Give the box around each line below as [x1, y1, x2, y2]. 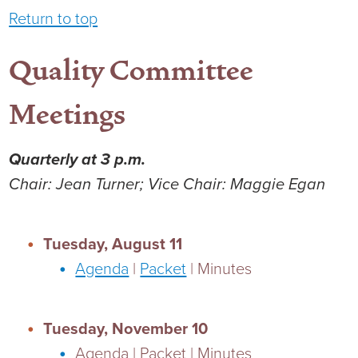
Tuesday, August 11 [43, 234, 183, 254]
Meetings [9, 97, 126, 133]
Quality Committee [9, 53, 254, 89]
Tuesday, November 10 [43, 319, 209, 339]
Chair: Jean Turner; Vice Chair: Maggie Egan [9, 175, 326, 195]
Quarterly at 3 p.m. [9, 150, 146, 170]
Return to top [9, 9, 98, 29]
